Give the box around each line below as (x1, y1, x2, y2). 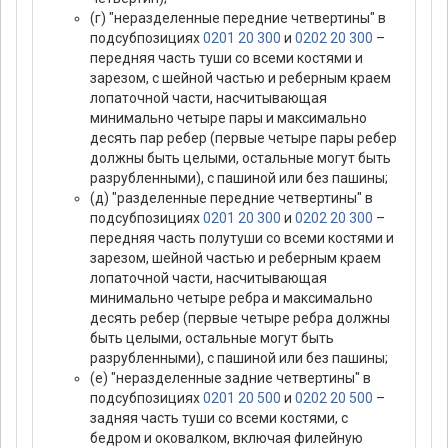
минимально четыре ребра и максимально (90, 290, 373, 307)
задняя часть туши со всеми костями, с (90, 410, 348, 427)
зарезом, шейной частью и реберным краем (90, 250, 381, 267)
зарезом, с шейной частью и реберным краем (90, 70, 391, 87)
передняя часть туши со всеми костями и (90, 50, 363, 67)
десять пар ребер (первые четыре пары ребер (90, 130, 397, 147)
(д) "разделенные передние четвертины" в (90, 190, 373, 207)
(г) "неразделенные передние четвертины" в (90, 10, 386, 27)
